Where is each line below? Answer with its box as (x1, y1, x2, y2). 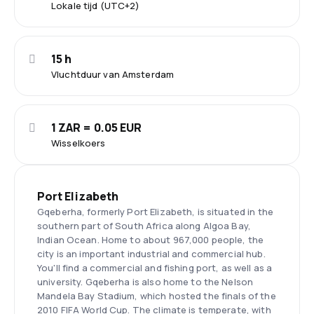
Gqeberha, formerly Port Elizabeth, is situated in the (37, 205, 273, 218)
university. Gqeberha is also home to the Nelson (37, 275, 254, 288)
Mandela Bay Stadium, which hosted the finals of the (37, 289, 276, 302)
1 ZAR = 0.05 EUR (51, 120, 142, 135)
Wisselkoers (51, 137, 106, 149)
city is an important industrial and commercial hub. (37, 247, 266, 260)
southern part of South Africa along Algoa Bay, (37, 219, 251, 232)
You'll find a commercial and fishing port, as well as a (37, 261, 273, 274)
